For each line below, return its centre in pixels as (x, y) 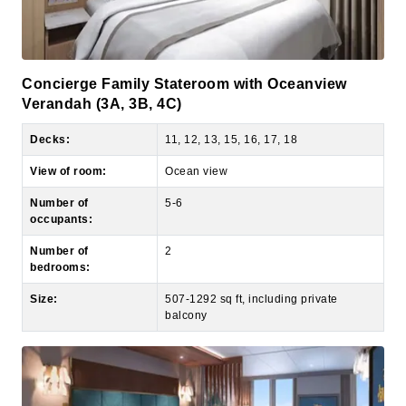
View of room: (68, 130)
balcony (186, 274)
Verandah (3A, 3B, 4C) (102, 63)
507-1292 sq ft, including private (251, 258)
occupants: (61, 178)
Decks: (50, 98)
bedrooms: (60, 226)
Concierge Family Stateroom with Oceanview (184, 43)
